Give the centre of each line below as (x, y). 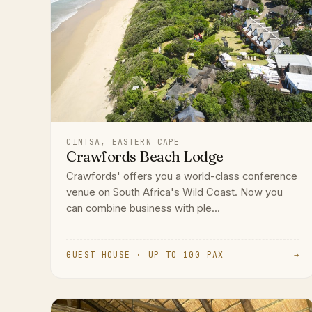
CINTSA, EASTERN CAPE (123, 141)
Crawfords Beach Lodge (145, 156)
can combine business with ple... (143, 208)
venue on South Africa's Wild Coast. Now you (175, 192)
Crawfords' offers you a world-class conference (182, 176)
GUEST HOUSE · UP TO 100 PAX (145, 255)
